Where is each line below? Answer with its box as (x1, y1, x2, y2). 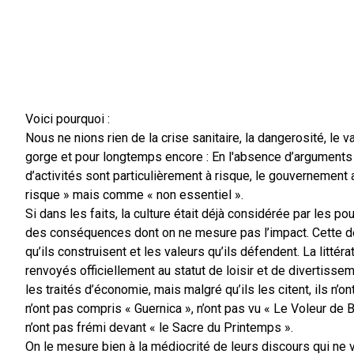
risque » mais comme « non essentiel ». (25, 186, 243, 202)
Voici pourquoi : (25, 111, 110, 126)
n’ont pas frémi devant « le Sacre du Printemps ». (25, 319, 293, 335)
